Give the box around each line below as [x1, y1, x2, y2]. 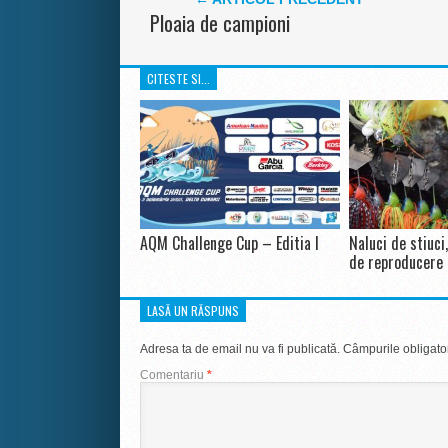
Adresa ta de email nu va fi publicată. [139, 341, 340, 356]
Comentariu [139, 367, 207, 382]
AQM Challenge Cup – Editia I [139, 230, 319, 255]
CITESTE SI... [146, 69, 210, 87]
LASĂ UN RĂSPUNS [147, 301, 239, 319]
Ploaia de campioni [149, 7, 290, 38]
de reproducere [348, 249, 443, 274]
